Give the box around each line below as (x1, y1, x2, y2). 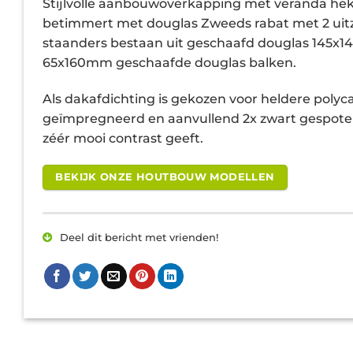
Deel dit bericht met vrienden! (57, 232, 218, 244)
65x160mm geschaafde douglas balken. (43, 55, 296, 71)
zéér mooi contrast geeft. (43, 130, 203, 146)
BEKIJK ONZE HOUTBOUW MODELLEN (55, 170, 275, 183)
